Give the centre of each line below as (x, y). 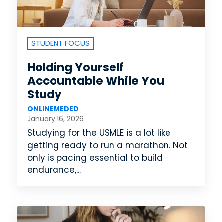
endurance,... (54, 170)
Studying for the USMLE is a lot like (99, 133)
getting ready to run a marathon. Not (108, 145)
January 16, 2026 (55, 119)
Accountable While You (96, 81)
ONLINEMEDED (53, 109)
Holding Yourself (76, 68)
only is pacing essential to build (95, 157)
